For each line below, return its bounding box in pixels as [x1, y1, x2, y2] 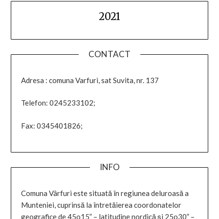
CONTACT [88, 48, 131, 59]
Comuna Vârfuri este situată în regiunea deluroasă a [21, 189, 189, 198]
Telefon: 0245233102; [21, 98, 96, 108]
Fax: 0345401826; [21, 121, 83, 130]
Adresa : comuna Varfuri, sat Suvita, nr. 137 [21, 75, 159, 85]
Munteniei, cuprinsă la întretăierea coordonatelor [21, 200, 182, 210]
